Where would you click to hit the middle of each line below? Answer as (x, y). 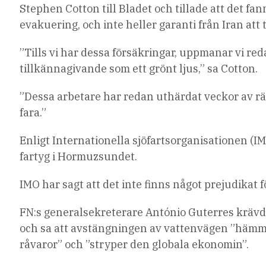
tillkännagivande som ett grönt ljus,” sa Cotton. (139, 69)
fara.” (33, 113)
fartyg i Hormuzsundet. (79, 157)
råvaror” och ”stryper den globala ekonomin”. (134, 245)
